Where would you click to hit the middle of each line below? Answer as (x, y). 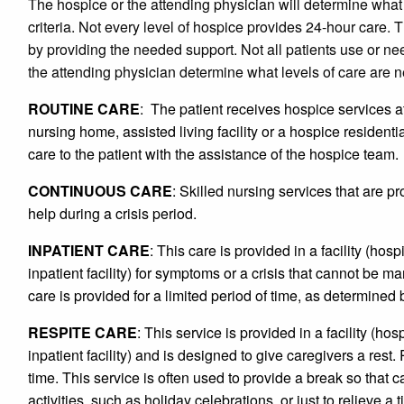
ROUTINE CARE (84, 109)
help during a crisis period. (112, 214)
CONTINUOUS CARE (100, 191)
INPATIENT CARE (89, 251)
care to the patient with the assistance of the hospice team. (213, 154)
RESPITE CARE (83, 333)
